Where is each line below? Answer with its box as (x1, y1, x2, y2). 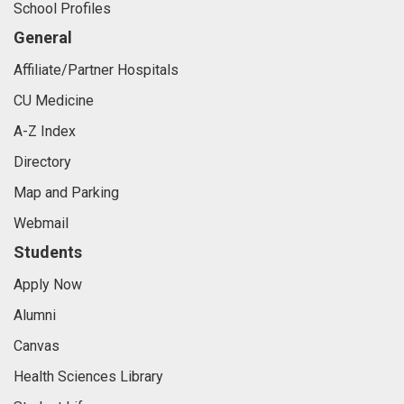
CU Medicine (14, 92, 94, 110)
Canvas (14, 337, 60, 355)
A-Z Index (14, 123, 76, 141)
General (14, 28, 72, 48)
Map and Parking (14, 184, 119, 202)
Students (14, 243, 82, 262)
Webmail (14, 215, 69, 233)
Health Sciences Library (14, 368, 163, 386)
